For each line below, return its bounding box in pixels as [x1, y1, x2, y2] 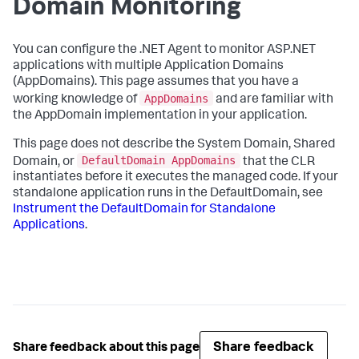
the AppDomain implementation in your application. [13, 109, 307, 123]
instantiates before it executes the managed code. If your [13, 171, 338, 185]
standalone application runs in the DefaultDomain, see [13, 188, 323, 201]
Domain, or [13, 155, 77, 169]
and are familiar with [213, 93, 333, 107]
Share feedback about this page [13, 341, 200, 355]
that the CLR [240, 155, 315, 169]
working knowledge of [13, 93, 139, 107]
